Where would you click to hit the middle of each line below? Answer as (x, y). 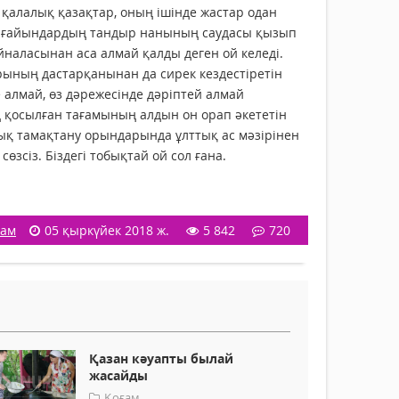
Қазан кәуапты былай (162, 359)
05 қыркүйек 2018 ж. (107, 231)
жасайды (119, 376)
